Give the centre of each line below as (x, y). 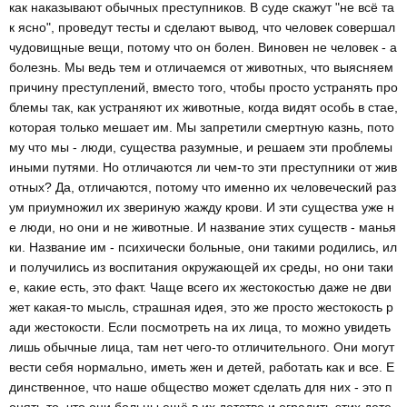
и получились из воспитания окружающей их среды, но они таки (201, 267)
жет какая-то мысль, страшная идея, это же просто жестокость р (201, 307)
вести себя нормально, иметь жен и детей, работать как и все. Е (202, 367)
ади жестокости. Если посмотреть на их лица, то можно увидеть (200, 327)
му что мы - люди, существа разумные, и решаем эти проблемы (201, 147)
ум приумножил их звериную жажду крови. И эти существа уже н (202, 207)
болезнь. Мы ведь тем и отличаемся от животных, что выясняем (201, 67)
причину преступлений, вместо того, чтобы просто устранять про (203, 87)
